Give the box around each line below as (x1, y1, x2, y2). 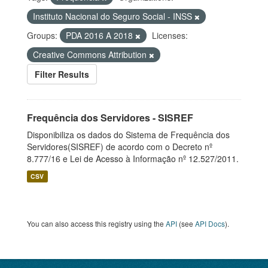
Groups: (27, 29, 57, 41)
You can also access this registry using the (27, 218, 166, 229)
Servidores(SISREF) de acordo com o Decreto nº (27, 141, 212, 153)
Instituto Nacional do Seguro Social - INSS (33, 10, 194, 22)
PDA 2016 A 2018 (66, 29, 135, 41)
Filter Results (35, 68, 89, 80)
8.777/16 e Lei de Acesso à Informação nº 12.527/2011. (27, 153, 239, 165)
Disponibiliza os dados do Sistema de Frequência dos (27, 129, 230, 141)
